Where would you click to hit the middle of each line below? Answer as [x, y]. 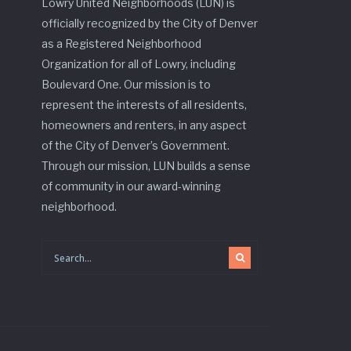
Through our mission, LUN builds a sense [147, 166]
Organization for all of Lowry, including [139, 64]
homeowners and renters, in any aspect [145, 125]
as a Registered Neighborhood [122, 44]
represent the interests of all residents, [145, 105]
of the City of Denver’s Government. [136, 146]
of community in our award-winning [132, 186]
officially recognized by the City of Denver [150, 24]
